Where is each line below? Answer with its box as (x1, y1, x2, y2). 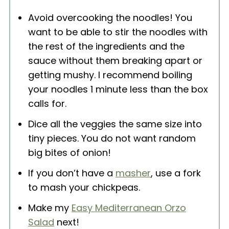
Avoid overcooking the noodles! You (28, 11, 192, 24)
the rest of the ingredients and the (28, 39, 185, 53)
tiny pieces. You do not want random (28, 131, 196, 145)
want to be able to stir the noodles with (28, 25, 208, 38)
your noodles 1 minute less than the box (28, 82, 208, 96)
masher (115, 166, 151, 179)
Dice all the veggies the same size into (28, 117, 202, 130)
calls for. (28, 97, 66, 110)
